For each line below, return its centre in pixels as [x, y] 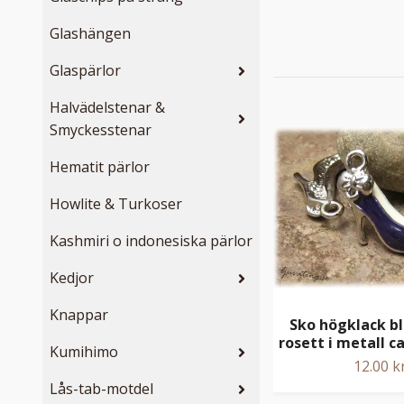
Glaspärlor [85, 71]
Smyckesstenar [101, 130]
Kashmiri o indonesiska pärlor [151, 241]
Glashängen [90, 34]
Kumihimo [84, 352]
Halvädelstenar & [107, 108]
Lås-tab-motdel [101, 389]
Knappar [79, 315]
